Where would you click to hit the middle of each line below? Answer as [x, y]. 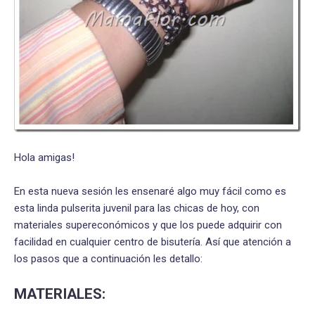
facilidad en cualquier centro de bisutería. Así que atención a [153, 242]
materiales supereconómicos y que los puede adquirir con [148, 225]
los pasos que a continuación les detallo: [108, 258]
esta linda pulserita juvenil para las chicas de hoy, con [137, 208]
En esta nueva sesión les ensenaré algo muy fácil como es [150, 191]
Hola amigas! [44, 157]
